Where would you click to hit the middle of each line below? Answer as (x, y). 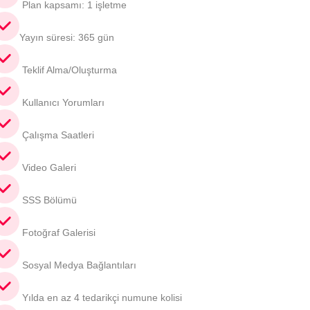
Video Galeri (48, 167)
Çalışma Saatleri (57, 135)
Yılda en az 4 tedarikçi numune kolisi (101, 298)
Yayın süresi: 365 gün (67, 37)
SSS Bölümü (48, 200)
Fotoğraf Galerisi (57, 232)
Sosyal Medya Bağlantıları (78, 265)
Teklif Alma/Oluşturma (68, 70)
